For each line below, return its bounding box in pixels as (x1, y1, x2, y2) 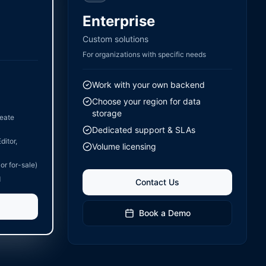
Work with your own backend (92, 80, 205, 90)
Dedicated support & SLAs (92, 125, 195, 135)
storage (92, 108, 122, 118)
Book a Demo (138, 208, 191, 218)
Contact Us (135, 177, 179, 187)
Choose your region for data (92, 96, 201, 106)
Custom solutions (83, 34, 148, 44)
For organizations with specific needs (83, 50, 206, 59)
